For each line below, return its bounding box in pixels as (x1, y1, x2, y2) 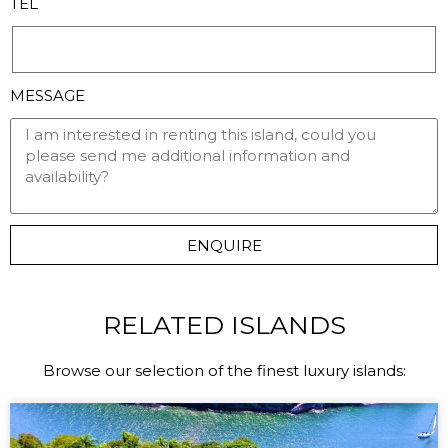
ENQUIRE (186, 235, 262, 255)
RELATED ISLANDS (102, 310, 346, 341)
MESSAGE (10, 86, 85, 106)
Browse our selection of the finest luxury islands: (42, 361, 406, 381)
